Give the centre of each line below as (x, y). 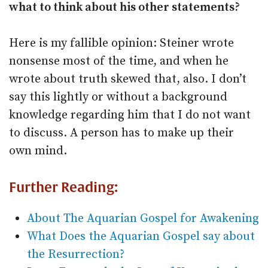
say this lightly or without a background (118, 98)
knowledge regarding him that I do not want (130, 115)
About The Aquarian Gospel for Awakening (143, 219)
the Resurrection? (76, 255)
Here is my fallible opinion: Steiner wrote (121, 44)
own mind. (38, 151)
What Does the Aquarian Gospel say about (141, 237)
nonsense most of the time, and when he (119, 62)
